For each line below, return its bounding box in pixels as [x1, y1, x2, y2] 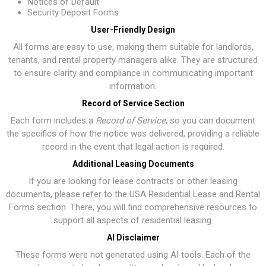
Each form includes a [11, 115, 96, 126]
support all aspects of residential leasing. [53, 215, 213, 226]
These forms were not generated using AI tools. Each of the [15, 249, 251, 260]
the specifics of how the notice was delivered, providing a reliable [7, 128, 259, 139]
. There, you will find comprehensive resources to [66, 202, 257, 213]
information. [109, 81, 157, 91]
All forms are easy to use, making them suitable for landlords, [12, 42, 254, 52]
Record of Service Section [81, 99, 185, 108]
